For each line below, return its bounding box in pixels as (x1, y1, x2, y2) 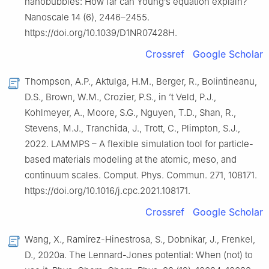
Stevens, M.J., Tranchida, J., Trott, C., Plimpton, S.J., (25, 122, 240, 134)
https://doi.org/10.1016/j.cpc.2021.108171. (25, 184, 190, 196)
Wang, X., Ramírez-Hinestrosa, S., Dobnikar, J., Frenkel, (25, 233, 255, 245)
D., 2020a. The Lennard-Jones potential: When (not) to (25, 249, 253, 261)
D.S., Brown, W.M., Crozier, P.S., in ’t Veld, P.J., (25, 91, 216, 103)
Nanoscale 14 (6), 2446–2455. (25, 11, 150, 23)
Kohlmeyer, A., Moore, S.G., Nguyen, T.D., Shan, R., (25, 106, 236, 118)
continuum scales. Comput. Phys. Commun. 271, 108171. (25, 169, 257, 181)
